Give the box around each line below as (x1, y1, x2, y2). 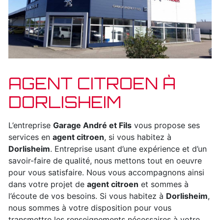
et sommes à (138, 179, 189, 190)
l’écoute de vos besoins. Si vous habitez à (8, 191, 166, 201)
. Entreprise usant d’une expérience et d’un (50, 144, 207, 154)
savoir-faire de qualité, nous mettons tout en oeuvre (8, 156, 202, 166)
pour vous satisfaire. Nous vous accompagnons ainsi (8, 167, 204, 178)
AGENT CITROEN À (8, 74, 176, 94)
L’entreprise (8, 120, 53, 131)
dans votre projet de (8, 179, 87, 190)
